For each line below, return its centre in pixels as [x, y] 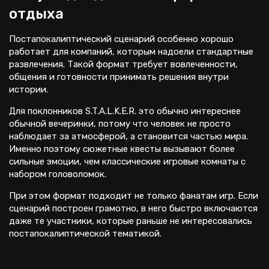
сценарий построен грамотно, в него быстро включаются [133, 208]
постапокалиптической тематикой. [85, 234]
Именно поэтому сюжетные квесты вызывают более [122, 149]
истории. [29, 89]
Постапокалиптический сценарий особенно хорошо [121, 39]
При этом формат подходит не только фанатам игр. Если [134, 196]
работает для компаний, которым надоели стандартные [131, 52]
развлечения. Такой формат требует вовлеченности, [123, 64]
